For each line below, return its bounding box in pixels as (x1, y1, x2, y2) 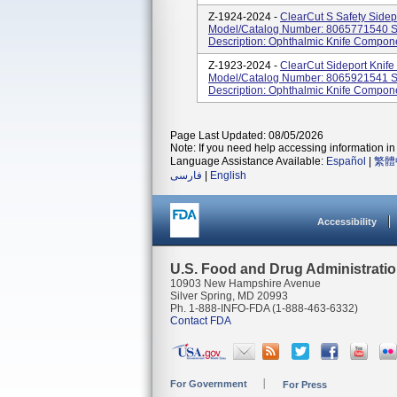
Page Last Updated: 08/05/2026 (170, 129, 323, 142)
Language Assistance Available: (170, 155, 326, 167)
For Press (283, 379, 327, 390)
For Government (170, 378, 247, 389)
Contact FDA (170, 315, 231, 327)
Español (326, 155, 366, 167)
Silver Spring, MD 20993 (170, 290, 288, 302)
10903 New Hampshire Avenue (170, 277, 321, 290)
